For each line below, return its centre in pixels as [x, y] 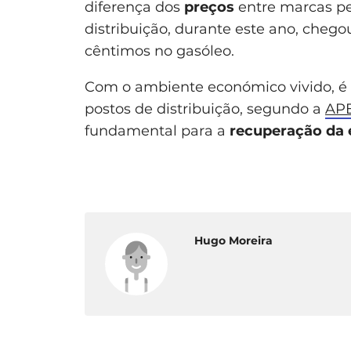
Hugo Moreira [233, 240]
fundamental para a [155, 130]
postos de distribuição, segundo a [205, 109]
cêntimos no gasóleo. [159, 51]
